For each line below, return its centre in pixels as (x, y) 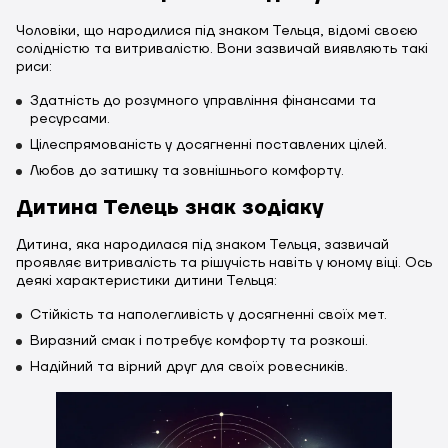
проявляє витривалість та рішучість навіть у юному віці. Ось (224, 263)
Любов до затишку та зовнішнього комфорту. (187, 171)
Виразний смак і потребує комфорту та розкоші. (199, 341)
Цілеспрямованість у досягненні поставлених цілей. (208, 145)
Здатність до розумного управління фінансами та (203, 101)
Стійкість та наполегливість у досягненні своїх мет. (208, 315)
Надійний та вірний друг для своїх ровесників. (189, 367)
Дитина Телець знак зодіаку (170, 208)
